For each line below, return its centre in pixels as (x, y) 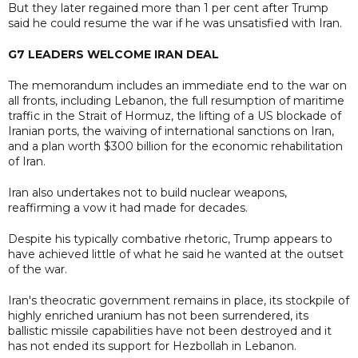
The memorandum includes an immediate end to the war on (177, 85)
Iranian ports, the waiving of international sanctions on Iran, (171, 131)
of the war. (38, 269)
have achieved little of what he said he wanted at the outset (176, 254)
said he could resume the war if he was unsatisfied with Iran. (175, 23)
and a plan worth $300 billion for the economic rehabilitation (175, 146)
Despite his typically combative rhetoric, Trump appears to (170, 239)
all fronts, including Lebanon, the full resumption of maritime (176, 100)
